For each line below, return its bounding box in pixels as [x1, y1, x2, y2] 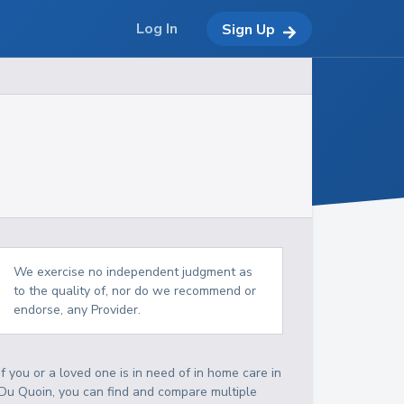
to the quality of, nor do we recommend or [14, 282, 257, 299]
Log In [136, 19, 178, 39]
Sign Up [222, 19, 275, 40]
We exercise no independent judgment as [14, 263, 253, 280]
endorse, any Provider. [14, 301, 142, 318]
